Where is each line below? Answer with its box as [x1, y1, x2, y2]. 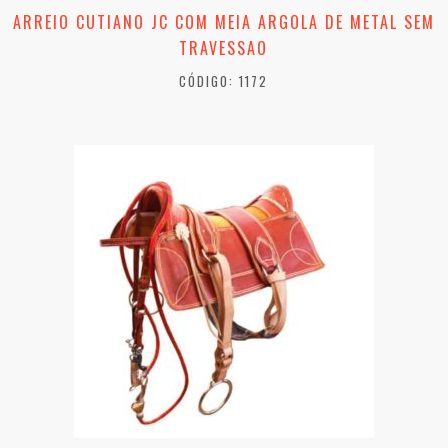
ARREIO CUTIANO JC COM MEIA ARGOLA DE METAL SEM [12, 10, 435, 35]
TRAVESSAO [179, 36, 268, 61]
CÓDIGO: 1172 [179, 71, 268, 92]
